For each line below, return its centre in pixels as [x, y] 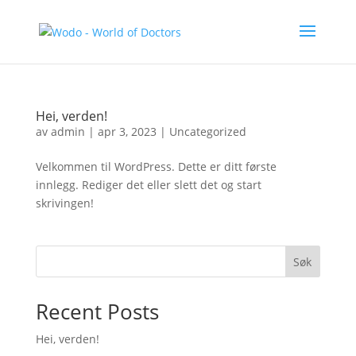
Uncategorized [207, 132]
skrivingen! [64, 203]
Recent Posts [97, 311]
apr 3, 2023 [127, 132]
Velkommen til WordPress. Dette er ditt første [156, 166]
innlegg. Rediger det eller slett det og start [148, 185]
